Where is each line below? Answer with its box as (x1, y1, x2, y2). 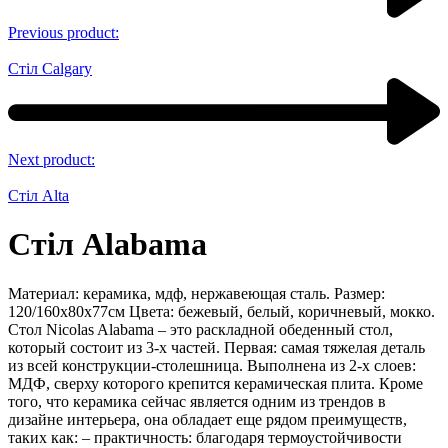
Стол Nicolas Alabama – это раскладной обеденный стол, (8, 320, 393, 338)
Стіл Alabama (8, 226, 207, 263)
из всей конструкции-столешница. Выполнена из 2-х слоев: (8, 356, 416, 374)
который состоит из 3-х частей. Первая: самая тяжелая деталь (8, 338, 425, 356)
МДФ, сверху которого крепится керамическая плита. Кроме (8, 374, 423, 392)
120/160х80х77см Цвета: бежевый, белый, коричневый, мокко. (8, 302, 435, 320)
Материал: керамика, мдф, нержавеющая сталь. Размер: (8, 284, 385, 302)
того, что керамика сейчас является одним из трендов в (8, 392, 386, 410)
